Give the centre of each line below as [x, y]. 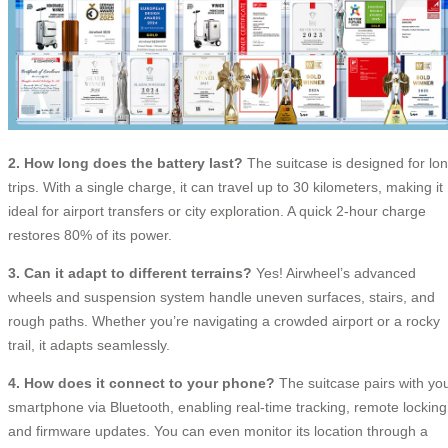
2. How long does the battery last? [125, 163]
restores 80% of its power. [90, 235]
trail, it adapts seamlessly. [89, 345]
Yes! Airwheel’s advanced [334, 273]
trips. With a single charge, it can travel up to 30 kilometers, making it [225, 187]
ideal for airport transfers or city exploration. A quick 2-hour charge [217, 211]
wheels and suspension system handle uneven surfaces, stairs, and [221, 297]
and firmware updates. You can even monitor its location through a [218, 431]
